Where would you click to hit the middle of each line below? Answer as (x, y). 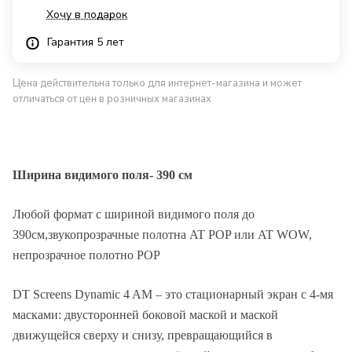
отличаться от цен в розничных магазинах (112, 99)
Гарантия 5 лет (86, 42)
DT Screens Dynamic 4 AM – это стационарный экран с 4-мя (173, 295)
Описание (62, 318)
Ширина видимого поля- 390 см (103, 175)
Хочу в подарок (87, 15)
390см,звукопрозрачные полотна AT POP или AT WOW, (162, 235)
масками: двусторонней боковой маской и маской (145, 315)
